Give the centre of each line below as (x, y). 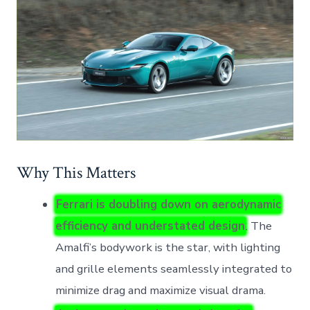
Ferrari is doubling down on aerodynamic (169, 205)
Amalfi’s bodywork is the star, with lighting (168, 248)
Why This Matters (76, 173)
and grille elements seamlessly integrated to (174, 269)
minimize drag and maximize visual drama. (161, 291)
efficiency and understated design (151, 226)
